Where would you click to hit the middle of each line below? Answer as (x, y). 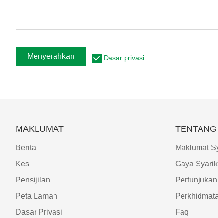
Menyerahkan (51, 56)
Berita (26, 148)
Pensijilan (33, 180)
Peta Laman (36, 196)
